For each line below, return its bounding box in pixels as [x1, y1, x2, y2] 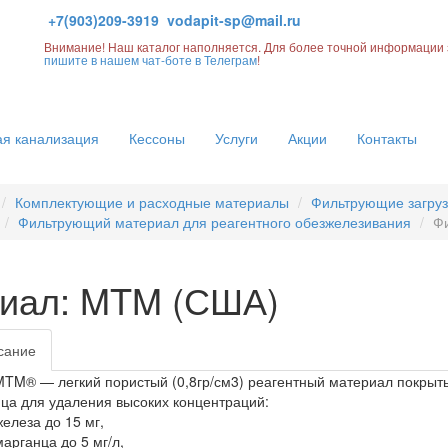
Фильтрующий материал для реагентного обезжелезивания [18, 212, 411, 232]
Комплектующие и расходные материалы [15, 192, 289, 212]
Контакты [357, 128, 417, 148]
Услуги [215, 128, 258, 148]
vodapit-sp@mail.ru [167, 10, 301, 30]
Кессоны [129, 128, 185, 148]
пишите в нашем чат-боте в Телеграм [44, 51, 257, 68]
